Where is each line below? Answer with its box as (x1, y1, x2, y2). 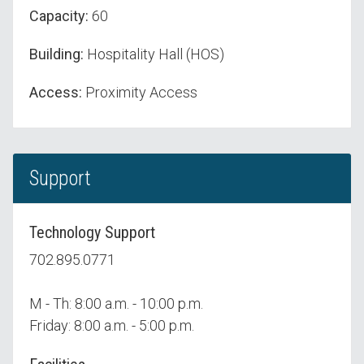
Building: (29, 45, 84, 63)
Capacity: (29, 7, 89, 25)
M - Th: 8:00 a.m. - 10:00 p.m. (29, 295, 203, 313)
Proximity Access (82, 84, 197, 102)
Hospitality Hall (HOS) (84, 45, 224, 63)
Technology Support (29, 223, 155, 243)
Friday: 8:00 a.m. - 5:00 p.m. (29, 317, 194, 335)
